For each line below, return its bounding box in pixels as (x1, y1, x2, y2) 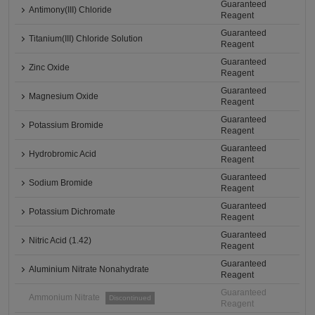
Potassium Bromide (29, 120, 104, 130)
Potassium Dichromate (29, 207, 116, 217)
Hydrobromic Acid (29, 149, 97, 159)
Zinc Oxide (29, 63, 70, 72)
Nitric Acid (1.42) (29, 236, 92, 245)
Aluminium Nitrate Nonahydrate (29, 264, 150, 274)
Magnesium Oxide (29, 91, 99, 101)
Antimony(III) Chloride (29, 5, 112, 15)
